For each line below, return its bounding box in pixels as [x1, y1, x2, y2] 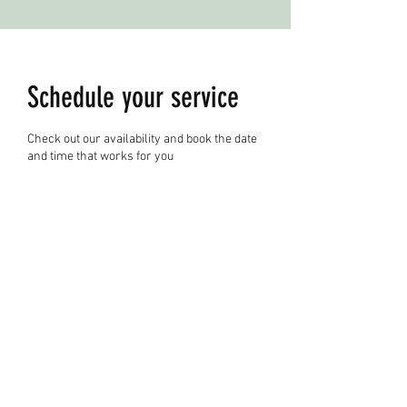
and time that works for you [27, 149, 174, 164]
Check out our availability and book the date [27, 132, 257, 147]
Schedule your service [27, 80, 239, 114]
